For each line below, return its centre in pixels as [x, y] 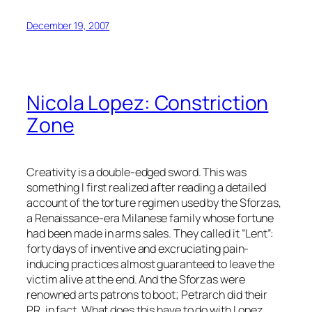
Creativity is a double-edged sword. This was [136, 172]
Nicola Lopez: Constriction [148, 103]
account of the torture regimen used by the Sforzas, [154, 203]
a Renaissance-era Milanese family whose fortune [150, 218]
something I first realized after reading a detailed [146, 188]
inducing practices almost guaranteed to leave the [151, 264]
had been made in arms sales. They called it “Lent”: [150, 234]
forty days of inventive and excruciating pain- [138, 249]
